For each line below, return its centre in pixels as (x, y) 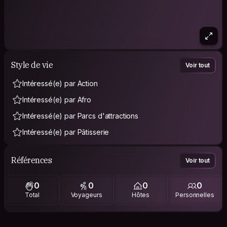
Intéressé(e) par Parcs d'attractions (80, 116)
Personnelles (195, 195)
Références (32, 160)
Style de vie (32, 65)
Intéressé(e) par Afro (57, 99)
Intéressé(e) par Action (60, 83)
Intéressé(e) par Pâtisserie (66, 132)
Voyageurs (86, 195)
